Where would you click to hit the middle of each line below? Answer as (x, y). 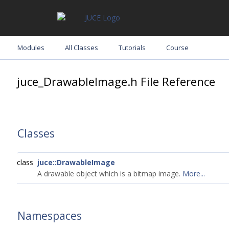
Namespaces (50, 216)
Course (177, 48)
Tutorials (132, 48)
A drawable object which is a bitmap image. (110, 174)
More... (194, 174)
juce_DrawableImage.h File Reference (116, 82)
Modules (31, 48)
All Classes (82, 48)
